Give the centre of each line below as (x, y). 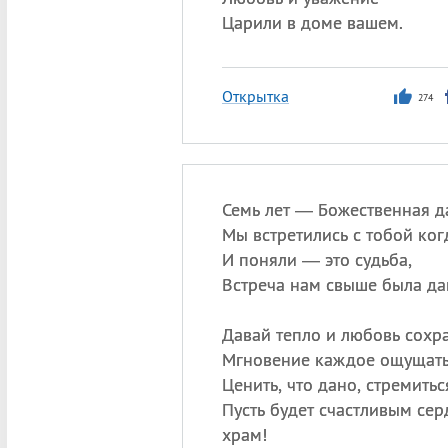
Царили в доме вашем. (312, 22)
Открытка (255, 96)
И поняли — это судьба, (316, 259)
